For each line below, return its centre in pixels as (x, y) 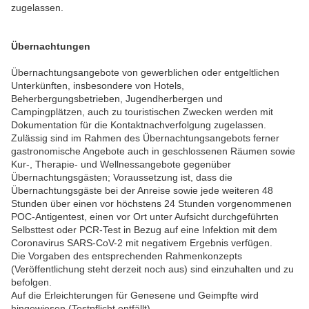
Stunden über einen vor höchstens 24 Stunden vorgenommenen (151, 203)
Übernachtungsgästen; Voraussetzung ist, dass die (122, 177)
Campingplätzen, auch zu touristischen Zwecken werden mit (142, 112)
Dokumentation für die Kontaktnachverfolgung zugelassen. (139, 125)
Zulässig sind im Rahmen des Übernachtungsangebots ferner (145, 138)
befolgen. (31, 282)
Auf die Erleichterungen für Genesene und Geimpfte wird (135, 295)
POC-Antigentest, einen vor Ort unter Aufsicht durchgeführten (145, 217)
